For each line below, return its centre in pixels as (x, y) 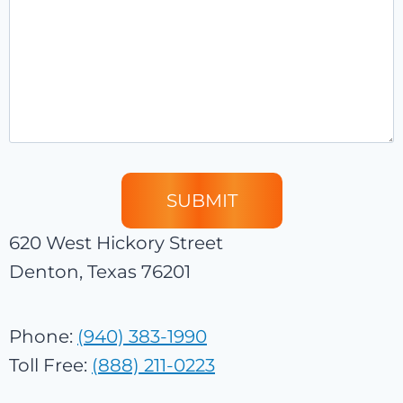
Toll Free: (50, 365)
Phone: (43, 336)
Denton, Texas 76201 (100, 272)
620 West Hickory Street (116, 243)
